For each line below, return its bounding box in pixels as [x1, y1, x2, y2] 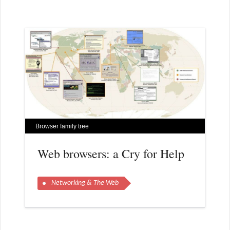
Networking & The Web [51, 179, 119, 187]
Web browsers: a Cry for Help [37, 145, 184, 162]
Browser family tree [35, 122, 89, 130]
